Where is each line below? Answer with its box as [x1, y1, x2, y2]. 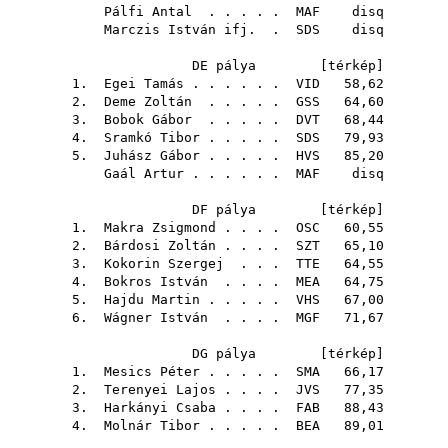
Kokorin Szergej [104, 256, 224, 271]
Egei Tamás [104, 76, 184, 91]
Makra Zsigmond [104, 220, 216, 235]
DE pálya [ [192, 58, 328, 73]
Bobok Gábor [104, 112, 192, 127]
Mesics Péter [104, 364, 200, 379]
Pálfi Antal [104, 4, 192, 19]
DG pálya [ [192, 346, 328, 361]
